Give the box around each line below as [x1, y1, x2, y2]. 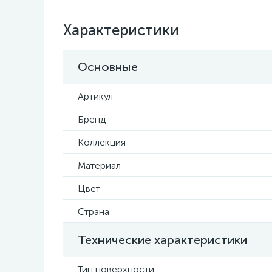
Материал [78, 160, 121, 171]
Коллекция [78, 137, 126, 148]
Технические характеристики [78, 233, 247, 247]
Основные [78, 59, 138, 74]
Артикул [78, 90, 113, 102]
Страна [78, 206, 109, 217]
